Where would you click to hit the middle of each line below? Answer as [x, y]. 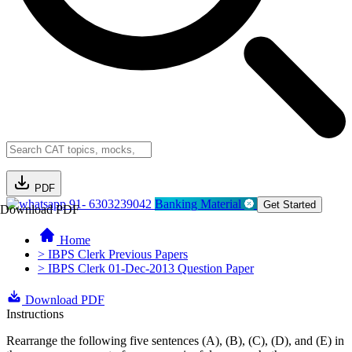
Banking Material [200, 204]
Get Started [290, 205]
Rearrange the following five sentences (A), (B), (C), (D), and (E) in [175, 341]
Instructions [35, 314]
